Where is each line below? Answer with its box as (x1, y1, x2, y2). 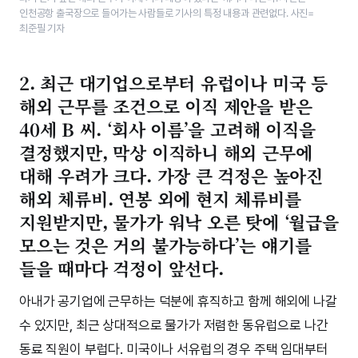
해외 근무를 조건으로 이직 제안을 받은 (19, 93, 312, 118)
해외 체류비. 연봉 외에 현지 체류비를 (19, 185, 301, 211)
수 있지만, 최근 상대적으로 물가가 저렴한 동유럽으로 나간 (19, 316, 328, 333)
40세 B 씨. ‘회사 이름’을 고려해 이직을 (19, 116, 316, 141)
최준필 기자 (19, 22, 65, 34)
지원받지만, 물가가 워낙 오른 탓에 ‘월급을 (19, 209, 339, 234)
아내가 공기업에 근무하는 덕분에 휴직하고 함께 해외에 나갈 (19, 292, 337, 309)
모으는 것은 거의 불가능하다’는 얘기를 (19, 232, 312, 257)
